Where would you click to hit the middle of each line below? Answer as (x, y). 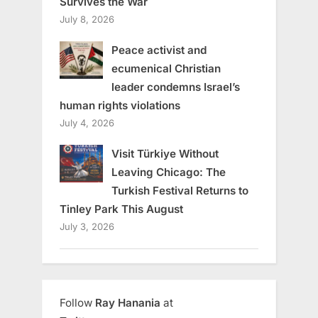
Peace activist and (159, 50)
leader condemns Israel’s (175, 87)
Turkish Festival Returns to (180, 191)
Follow (77, 303)
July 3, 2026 (87, 227)
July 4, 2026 (87, 123)
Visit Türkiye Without (165, 154)
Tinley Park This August (121, 209)
